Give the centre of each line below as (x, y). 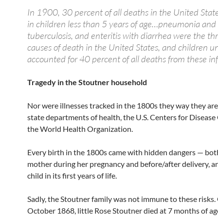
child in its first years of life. (72, 176)
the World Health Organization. (80, 129)
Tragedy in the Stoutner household (87, 82)
